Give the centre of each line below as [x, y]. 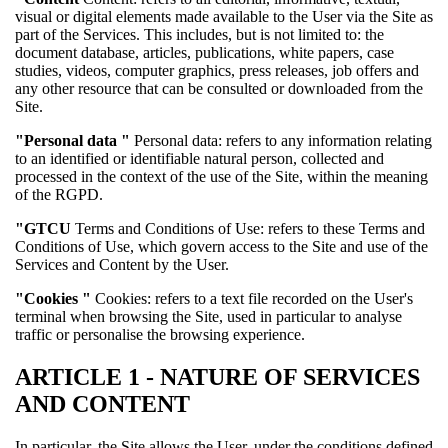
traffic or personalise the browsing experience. [160, 334]
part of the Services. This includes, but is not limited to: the [199, 34]
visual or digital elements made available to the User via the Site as [224, 16]
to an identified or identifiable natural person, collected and [199, 158]
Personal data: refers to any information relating [281, 140]
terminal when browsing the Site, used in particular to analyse [208, 316]
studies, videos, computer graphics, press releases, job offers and [217, 70]
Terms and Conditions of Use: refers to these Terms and [250, 228]
